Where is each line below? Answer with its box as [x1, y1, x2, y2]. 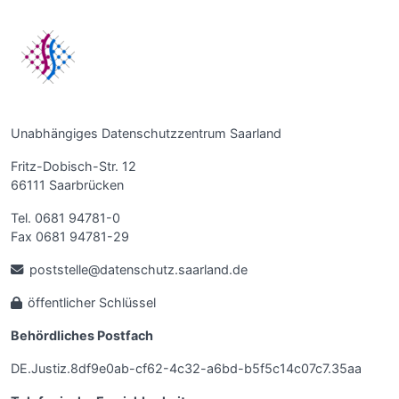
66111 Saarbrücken [11, 177, 124, 193]
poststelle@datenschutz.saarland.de [29, 262, 248, 278]
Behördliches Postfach [11, 328, 153, 344]
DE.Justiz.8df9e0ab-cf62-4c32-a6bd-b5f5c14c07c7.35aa [11, 361, 362, 377]
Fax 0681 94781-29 [11, 229, 129, 245]
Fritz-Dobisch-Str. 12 [11, 159, 136, 175]
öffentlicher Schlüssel [27, 295, 156, 311]
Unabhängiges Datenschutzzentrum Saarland [11, 126, 281, 142]
